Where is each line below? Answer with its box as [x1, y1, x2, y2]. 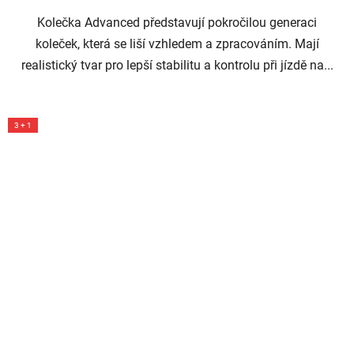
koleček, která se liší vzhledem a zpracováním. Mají [35, 36, 319, 52]
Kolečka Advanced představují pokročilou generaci [37, 15, 317, 31]
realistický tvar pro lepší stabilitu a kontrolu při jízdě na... [21, 58, 333, 73]
